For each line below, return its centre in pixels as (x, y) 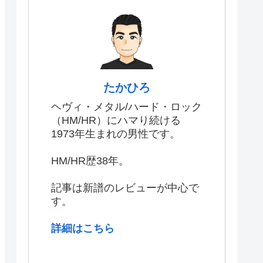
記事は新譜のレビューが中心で (125, 188)
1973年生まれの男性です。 (116, 134)
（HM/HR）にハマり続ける (116, 120)
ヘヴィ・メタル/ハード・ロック (127, 107)
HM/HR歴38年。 (90, 161)
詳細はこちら (83, 228)
